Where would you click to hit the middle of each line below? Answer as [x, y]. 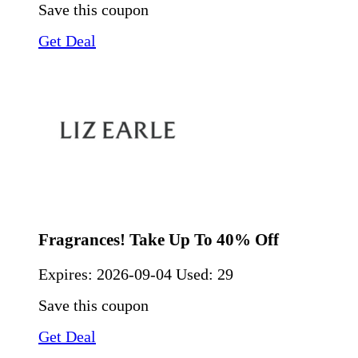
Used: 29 [205, 274]
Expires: [68, 274]
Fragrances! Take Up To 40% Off [159, 239]
